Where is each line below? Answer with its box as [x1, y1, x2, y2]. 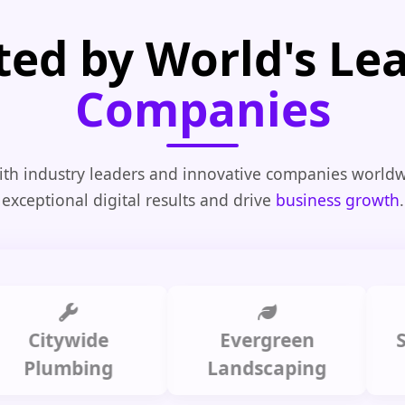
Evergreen [168, 326, 264, 353]
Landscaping [156, 354, 277, 381]
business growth [275, 188, 400, 211]
